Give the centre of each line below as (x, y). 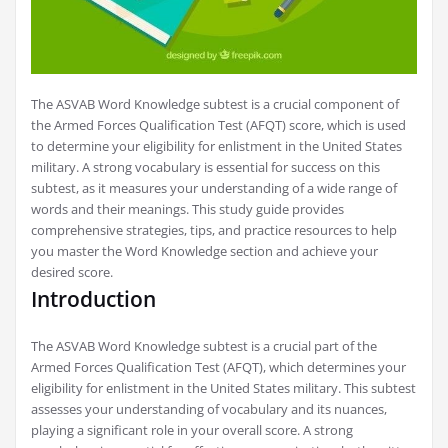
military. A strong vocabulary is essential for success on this (205, 167)
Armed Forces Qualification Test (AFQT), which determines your (218, 367)
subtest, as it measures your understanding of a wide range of (214, 188)
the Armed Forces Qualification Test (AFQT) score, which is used (218, 125)
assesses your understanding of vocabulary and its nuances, (209, 409)
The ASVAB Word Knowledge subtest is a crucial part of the (204, 346)
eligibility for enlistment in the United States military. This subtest (223, 388)
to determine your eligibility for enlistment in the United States (216, 146)
